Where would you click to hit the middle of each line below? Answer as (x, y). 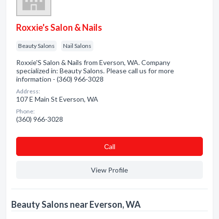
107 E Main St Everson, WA (57, 99)
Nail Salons (77, 46)
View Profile (109, 170)
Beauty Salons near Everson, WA (76, 204)
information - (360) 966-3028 (60, 79)
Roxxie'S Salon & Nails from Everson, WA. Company (93, 62)
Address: (28, 91)
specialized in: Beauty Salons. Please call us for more (95, 71)
